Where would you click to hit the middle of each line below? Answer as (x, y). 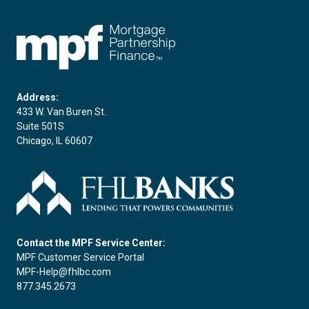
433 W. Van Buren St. (61, 111)
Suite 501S (40, 126)
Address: (38, 97)
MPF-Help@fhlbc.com (64, 271)
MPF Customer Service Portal (80, 257)
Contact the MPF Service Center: (91, 242)
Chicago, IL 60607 (54, 140)
